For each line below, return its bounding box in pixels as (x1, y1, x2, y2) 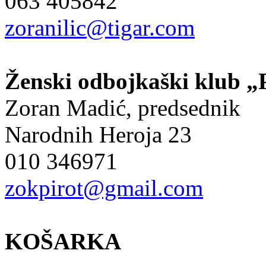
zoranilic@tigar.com (5, 14, 195, 40)
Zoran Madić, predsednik (5, 94, 240, 121)
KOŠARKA (5, 228, 121, 254)
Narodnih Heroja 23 (5, 121, 192, 147)
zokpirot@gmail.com (5, 175, 203, 201)
